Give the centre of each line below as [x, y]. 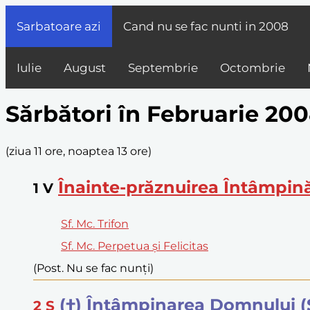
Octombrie [253, 68]
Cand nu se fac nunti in [191, 26]
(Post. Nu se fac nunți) [93, 268]
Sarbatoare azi [59, 26]
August [85, 68]
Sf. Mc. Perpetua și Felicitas [135, 246]
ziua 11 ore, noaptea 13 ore [79, 151]
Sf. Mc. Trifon [95, 224]
